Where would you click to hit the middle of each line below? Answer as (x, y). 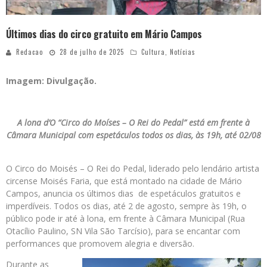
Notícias (183, 52)
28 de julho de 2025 (92, 52)
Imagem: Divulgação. (52, 81)
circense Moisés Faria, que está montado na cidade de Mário (125, 181)
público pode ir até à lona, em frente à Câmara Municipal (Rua (125, 219)
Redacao (30, 52)
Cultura (153, 52)
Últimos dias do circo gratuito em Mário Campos (104, 34)
